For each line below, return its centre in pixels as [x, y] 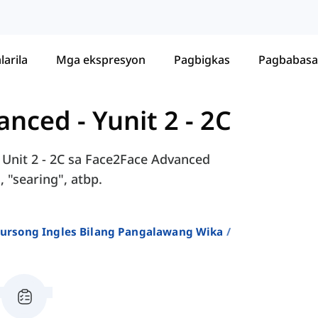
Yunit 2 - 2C [162, 121]
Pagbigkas [202, 59]
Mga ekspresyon [101, 59]
